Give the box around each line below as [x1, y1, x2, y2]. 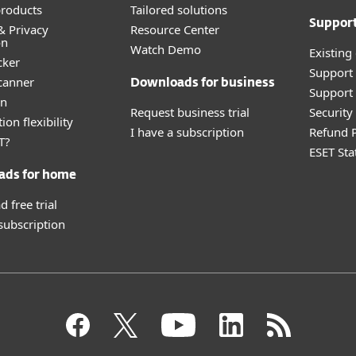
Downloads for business [130, 77, 275, 89]
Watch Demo [130, 41, 201, 57]
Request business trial [130, 104, 250, 120]
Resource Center [130, 21, 219, 37]
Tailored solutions [130, 2, 227, 17]
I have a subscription [130, 124, 244, 140]
